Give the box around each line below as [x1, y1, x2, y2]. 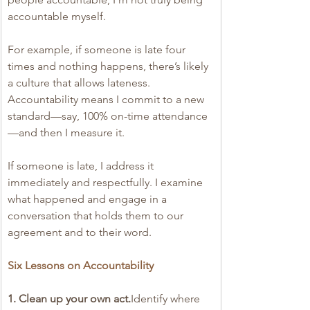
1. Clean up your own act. [8, 291, 131, 305]
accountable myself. [8, 9, 106, 23]
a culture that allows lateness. [8, 75, 153, 89]
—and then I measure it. [8, 125, 125, 139]
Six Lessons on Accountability [8, 258, 154, 272]
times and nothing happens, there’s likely [8, 59, 211, 73]
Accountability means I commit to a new [8, 92, 207, 106]
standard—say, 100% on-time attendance [8, 109, 208, 122]
